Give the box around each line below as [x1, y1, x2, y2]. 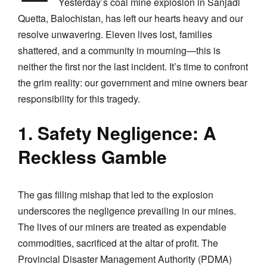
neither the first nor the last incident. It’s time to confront [18, 59, 248, 73]
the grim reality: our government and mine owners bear [18, 75, 247, 89]
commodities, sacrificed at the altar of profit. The [18, 235, 218, 250]
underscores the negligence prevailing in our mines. [18, 203, 236, 218]
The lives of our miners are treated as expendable [18, 219, 226, 234]
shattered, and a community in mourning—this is [18, 43, 221, 57]
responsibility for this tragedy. [18, 91, 140, 105]
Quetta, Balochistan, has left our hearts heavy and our [18, 11, 243, 25]
